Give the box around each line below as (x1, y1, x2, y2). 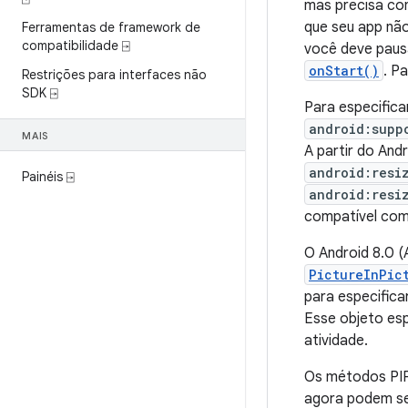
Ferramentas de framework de (22, 19, 200, 36)
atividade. (304, 331, 368, 350)
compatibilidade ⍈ (22, 37, 129, 54)
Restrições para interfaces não (22, 66, 207, 83)
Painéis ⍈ (22, 168, 74, 185)
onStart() (309, 62, 379, 79)
